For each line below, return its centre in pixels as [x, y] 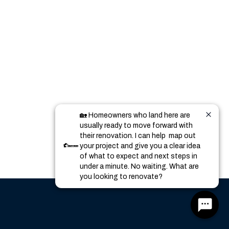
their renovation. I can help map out [138, 136]
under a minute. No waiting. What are [139, 166]
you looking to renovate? [121, 177]
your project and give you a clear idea [140, 146]
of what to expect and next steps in [139, 156]
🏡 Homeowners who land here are [135, 115]
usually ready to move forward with [136, 125]
